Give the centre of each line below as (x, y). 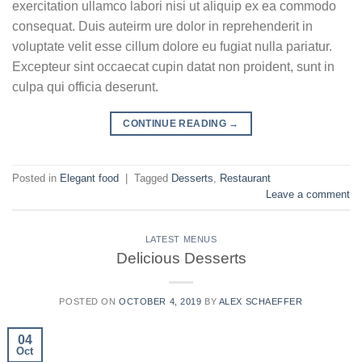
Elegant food (89, 179)
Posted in (36, 179)
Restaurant (245, 179)
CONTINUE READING (176, 123)
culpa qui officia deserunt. (85, 86)
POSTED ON (89, 301)
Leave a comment (308, 195)
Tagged (153, 179)
